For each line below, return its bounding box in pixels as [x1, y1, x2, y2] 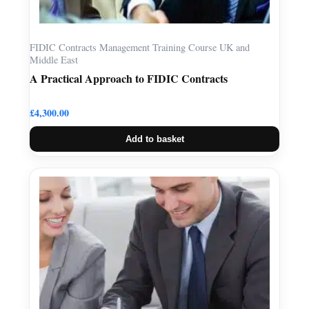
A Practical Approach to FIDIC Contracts [30, 70, 228, 86]
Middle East [30, 52, 81, 66]
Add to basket [125, 133, 184, 144]
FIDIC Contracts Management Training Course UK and [30, 40, 250, 54]
